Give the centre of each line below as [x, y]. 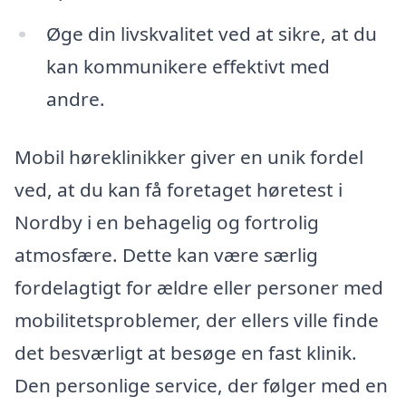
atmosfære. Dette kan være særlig [166, 255]
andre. [75, 99]
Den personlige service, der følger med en [201, 386]
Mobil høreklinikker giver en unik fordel [189, 157]
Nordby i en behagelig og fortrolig [167, 222]
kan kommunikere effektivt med [188, 67]
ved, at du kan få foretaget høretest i [179, 190]
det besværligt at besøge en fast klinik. [186, 353]
